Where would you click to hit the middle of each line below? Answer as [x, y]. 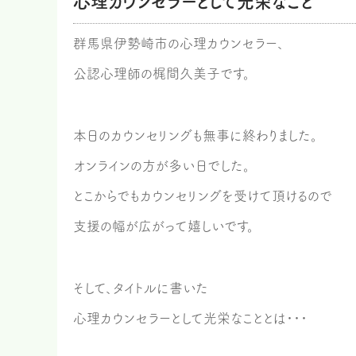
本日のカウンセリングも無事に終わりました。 [195, 135]
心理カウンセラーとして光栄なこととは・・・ [190, 318]
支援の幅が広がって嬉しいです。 [164, 226]
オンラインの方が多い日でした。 [162, 166]
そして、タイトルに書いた [141, 288]
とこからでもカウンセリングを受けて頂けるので [203, 196]
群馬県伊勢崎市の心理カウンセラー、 [179, 43]
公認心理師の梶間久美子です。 [162, 74]
